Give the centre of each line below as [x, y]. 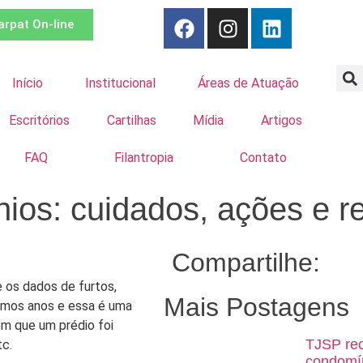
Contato [264, 158]
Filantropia [143, 158]
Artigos [281, 120]
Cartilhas [131, 120]
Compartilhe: [246, 263]
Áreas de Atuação [249, 83]
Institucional [120, 83]
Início [27, 83]
